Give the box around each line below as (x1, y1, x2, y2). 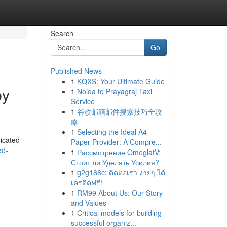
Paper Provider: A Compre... (70, 137, 162, 147)
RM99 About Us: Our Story (77, 187, 163, 198)
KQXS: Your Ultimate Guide (77, 76, 165, 86)
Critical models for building (77, 208, 162, 218)
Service (70, 96, 95, 106)
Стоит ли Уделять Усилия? (70, 157, 159, 167)
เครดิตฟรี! (70, 177, 102, 187)
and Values (70, 198, 106, 208)
